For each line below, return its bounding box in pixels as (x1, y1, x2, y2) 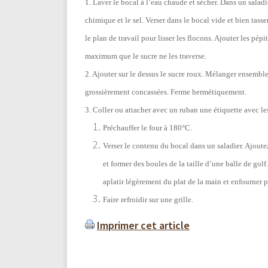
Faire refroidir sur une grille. (103, 194, 193, 204)
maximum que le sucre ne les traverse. (85, 51, 208, 60)
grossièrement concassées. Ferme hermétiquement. (85, 87, 246, 96)
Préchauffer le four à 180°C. (103, 123, 192, 132)
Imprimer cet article (97, 218, 190, 232)
